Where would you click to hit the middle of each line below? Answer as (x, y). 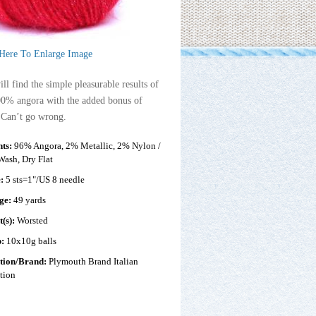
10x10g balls (32, 241)
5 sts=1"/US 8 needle (45, 179)
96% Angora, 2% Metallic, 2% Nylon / (88, 145)
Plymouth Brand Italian (94, 261)
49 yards (30, 200)
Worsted (33, 220)
